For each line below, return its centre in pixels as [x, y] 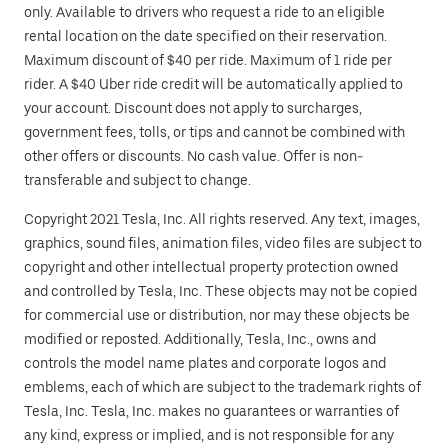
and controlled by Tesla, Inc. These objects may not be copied [220, 291]
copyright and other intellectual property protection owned [211, 267]
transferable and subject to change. [137, 180]
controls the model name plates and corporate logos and [205, 363]
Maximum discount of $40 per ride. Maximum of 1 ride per [208, 60]
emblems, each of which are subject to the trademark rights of [222, 387]
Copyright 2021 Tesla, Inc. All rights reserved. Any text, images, [222, 219]
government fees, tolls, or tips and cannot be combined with [214, 132]
